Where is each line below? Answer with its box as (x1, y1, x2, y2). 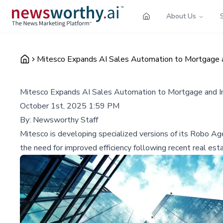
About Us (166, 11, 196, 21)
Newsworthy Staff (33, 114, 98, 125)
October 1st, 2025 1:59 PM (20, 100, 119, 111)
